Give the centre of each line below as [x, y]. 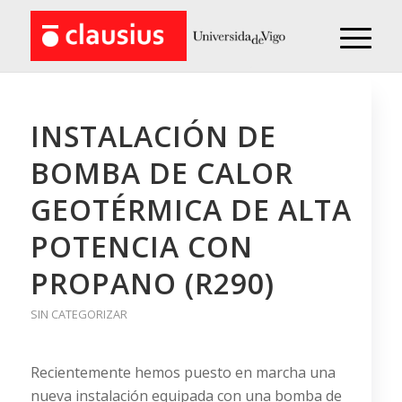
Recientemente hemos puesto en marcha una [183, 372]
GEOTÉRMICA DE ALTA [191, 210]
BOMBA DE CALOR [162, 173]
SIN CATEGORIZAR [79, 314]
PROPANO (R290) [152, 283]
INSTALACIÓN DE [153, 136]
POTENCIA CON [141, 246]
